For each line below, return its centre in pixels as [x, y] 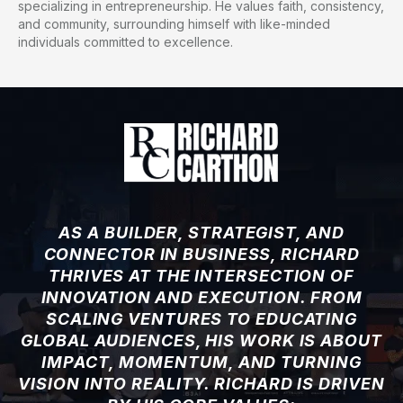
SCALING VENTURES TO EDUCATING [201, 319]
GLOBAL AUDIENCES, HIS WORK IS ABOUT [201, 340]
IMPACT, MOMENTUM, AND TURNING [201, 362]
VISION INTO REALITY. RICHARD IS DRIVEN [201, 384]
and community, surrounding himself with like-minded [174, 24]
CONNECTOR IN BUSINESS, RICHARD [201, 254]
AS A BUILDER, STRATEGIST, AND [201, 233]
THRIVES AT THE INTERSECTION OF [201, 276]
